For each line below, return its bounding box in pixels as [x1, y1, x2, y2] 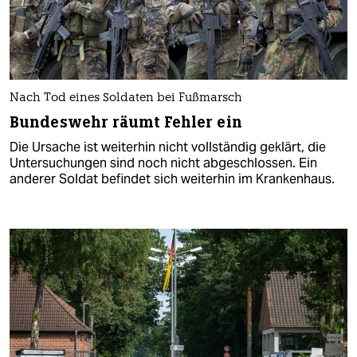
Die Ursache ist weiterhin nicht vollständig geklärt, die [10, 138, 326, 155]
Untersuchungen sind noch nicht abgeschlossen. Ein [10, 154, 317, 171]
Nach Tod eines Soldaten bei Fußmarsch [10, 92, 242, 104]
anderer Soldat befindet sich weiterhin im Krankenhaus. [10, 170, 335, 187]
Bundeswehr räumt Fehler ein [10, 112, 242, 132]
